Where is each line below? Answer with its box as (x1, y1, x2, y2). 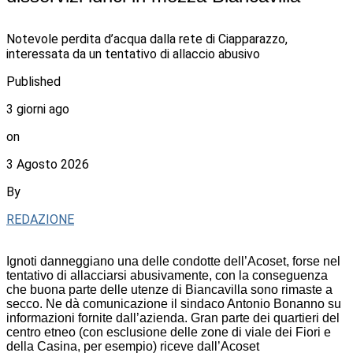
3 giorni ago (6, 102, 69, 117)
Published (6, 74, 61, 90)
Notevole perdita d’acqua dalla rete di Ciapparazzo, (6, 32, 288, 47)
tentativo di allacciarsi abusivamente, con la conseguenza (6, 269, 328, 283)
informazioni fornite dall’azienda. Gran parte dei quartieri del (6, 311, 340, 325)
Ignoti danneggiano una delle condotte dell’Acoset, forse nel (6, 255, 340, 269)
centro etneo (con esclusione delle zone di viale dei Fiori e (6, 325, 331, 340)
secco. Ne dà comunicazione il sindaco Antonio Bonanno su (6, 297, 341, 311)
